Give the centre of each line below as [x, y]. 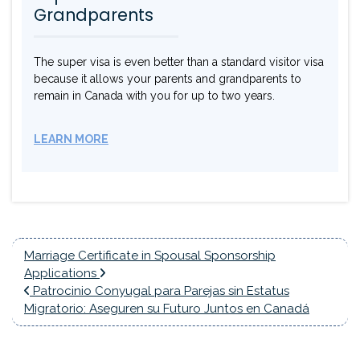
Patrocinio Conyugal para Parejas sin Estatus [160, 291]
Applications [62, 274]
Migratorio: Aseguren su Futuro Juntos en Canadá [167, 309]
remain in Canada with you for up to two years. [154, 96]
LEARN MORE [71, 139]
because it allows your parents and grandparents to [168, 79]
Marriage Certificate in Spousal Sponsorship [150, 256]
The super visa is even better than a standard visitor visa [179, 62]
